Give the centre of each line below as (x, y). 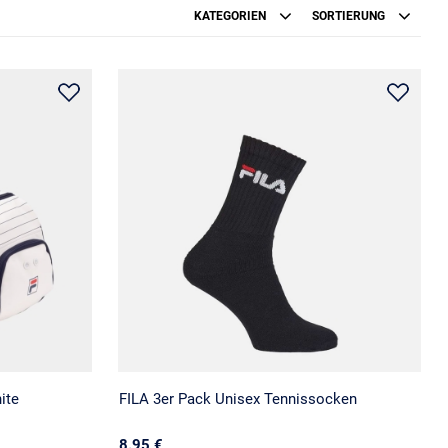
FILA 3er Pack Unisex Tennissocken (237, 399)
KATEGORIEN (232, 15)
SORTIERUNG (350, 15)
